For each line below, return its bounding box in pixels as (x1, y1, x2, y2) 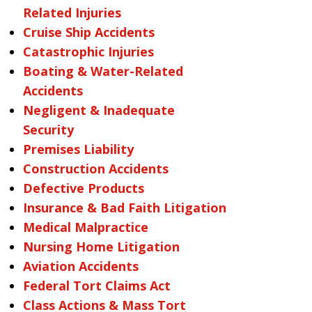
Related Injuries (22, 4, 121, 21)
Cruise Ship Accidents (22, 24, 155, 40)
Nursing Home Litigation (22, 238, 180, 255)
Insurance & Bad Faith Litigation (22, 199, 226, 216)
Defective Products (22, 180, 144, 196)
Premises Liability (22, 141, 134, 157)
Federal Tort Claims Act (22, 277, 171, 294)
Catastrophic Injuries (22, 43, 154, 60)
